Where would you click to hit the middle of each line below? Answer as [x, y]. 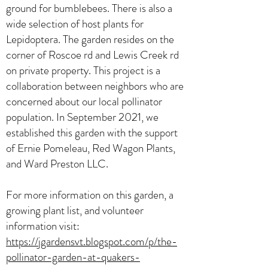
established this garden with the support [92, 132]
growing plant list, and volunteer [75, 210]
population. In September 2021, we [82, 117]
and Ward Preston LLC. [58, 163]
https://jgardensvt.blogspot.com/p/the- [92, 241]
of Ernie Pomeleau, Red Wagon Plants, [91, 148]
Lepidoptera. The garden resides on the [90, 39]
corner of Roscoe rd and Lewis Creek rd [92, 54]
